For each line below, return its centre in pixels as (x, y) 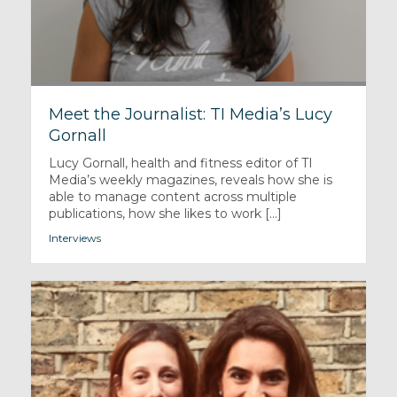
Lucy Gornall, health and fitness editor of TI (180, 163)
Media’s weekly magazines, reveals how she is (190, 179)
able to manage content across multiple (172, 196)
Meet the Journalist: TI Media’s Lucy (190, 114)
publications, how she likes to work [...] (165, 213)
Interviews (74, 237)
